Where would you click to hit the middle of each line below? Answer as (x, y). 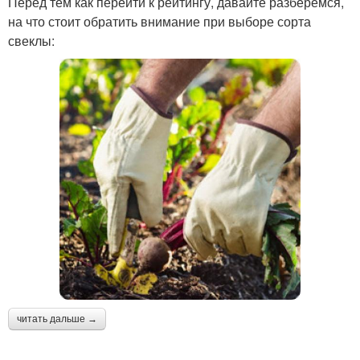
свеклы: (31, 40)
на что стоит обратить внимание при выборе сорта (160, 21)
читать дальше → (57, 319)
